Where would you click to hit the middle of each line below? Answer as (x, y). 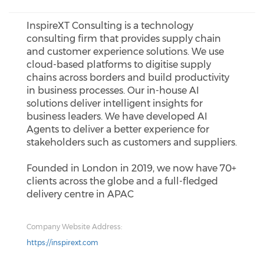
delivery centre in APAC (80, 194)
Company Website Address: (74, 227)
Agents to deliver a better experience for (118, 129)
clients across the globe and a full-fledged (122, 181)
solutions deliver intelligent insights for (115, 103)
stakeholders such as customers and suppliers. (132, 142)
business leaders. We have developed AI (117, 116)
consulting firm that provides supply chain (124, 39)
